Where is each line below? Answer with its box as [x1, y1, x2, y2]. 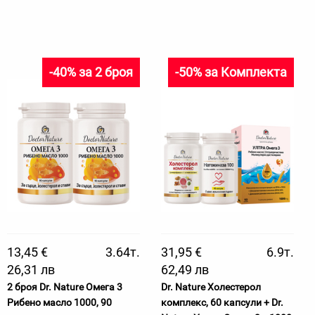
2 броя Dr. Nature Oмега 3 [7, 281, 122, 292]
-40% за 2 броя [49, 65, 133, 79]
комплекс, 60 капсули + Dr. [161, 297, 283, 308]
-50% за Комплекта [175, 65, 287, 79]
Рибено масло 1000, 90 [7, 297, 112, 308]
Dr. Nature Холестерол [161, 281, 261, 292]
